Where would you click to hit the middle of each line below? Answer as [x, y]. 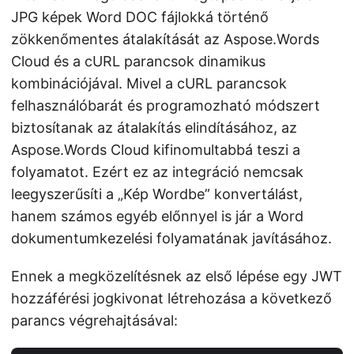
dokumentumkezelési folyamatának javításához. [171, 238]
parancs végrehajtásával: [94, 320]
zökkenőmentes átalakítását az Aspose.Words [165, 39]
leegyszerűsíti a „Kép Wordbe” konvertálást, [157, 194]
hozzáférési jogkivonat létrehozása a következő [171, 298]
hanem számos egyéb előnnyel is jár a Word [157, 216]
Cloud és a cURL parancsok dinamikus [138, 61]
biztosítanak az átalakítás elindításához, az [154, 128]
